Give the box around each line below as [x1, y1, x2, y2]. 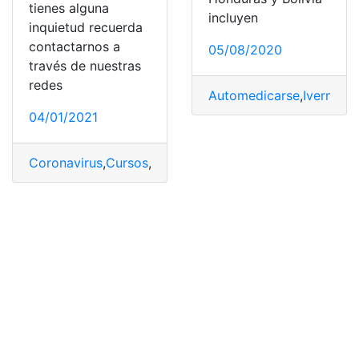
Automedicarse [208, 87, 300, 103]
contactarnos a [29, 38, 120, 54]
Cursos [106, 154, 148, 171]
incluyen [208, 9, 258, 26]
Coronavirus [29, 154, 103, 171]
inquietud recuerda [29, 18, 143, 35]
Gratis [151, 154, 188, 171]
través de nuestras [29, 57, 141, 74]
